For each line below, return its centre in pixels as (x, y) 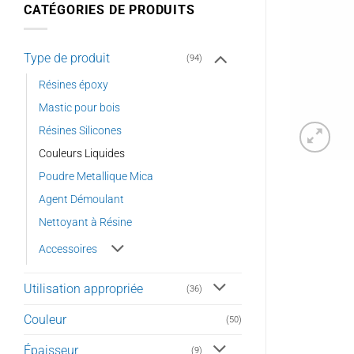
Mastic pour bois (79, 108)
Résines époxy (73, 85)
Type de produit (67, 58)
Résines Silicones (80, 131)
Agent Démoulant (81, 200)
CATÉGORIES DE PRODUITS (109, 9)
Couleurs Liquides (82, 154)
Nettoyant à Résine (85, 223)
